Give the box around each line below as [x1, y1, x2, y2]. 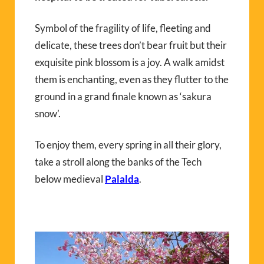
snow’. [35, 107, 61, 120]
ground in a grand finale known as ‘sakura [35, 90, 212, 103]
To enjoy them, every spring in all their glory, [35, 138, 222, 151]
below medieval [35, 172, 105, 185]
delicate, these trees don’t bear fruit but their [35, 38, 227, 51]
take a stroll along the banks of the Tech [35, 155, 202, 168]
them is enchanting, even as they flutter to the [35, 72, 229, 85]
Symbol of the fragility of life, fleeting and [35, 21, 211, 34]
